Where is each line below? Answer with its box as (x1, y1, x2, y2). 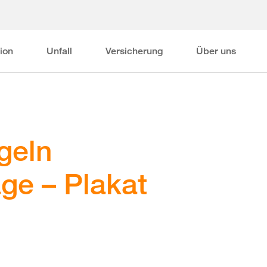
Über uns (196, 45, 237, 57)
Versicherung (105, 45, 163, 57)
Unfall (46, 45, 73, 57)
